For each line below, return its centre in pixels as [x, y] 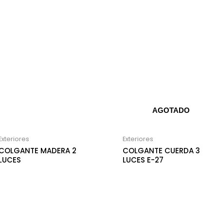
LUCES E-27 [143, 160]
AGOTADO [171, 110]
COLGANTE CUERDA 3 [161, 151]
